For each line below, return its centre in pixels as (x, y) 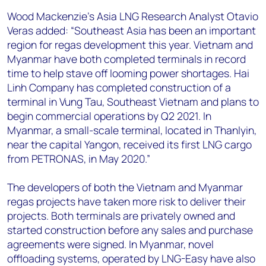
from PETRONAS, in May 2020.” (79, 159)
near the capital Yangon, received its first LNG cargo (129, 144)
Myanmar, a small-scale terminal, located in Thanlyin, (132, 130)
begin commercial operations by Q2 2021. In (109, 116)
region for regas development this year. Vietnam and (130, 45)
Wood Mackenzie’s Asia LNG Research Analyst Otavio (133, 16)
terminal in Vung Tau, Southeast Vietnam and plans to (133, 102)
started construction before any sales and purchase (130, 230)
